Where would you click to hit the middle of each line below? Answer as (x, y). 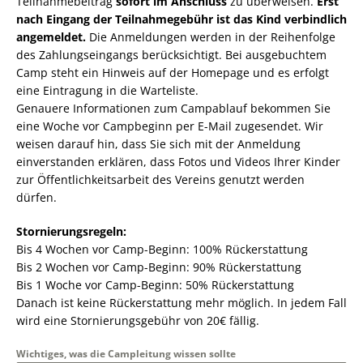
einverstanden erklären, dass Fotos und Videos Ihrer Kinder (178, 162)
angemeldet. (51, 37)
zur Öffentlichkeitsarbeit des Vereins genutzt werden (160, 179)
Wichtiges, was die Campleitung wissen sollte (126, 354)
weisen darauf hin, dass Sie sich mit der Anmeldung (158, 144)
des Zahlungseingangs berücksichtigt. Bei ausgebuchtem (171, 55)
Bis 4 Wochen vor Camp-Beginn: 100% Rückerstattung (162, 249)
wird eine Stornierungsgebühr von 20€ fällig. (138, 320)
